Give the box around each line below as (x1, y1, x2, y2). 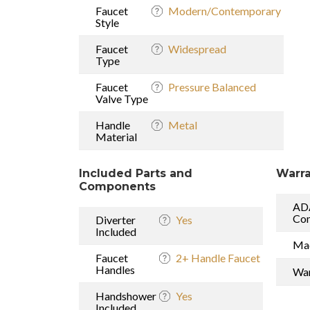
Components (79, 179, 156, 193)
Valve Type (95, 91, 148, 105)
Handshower (95, 289, 156, 302)
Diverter (95, 212, 136, 226)
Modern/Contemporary (168, 3, 281, 17)
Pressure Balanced (168, 80, 256, 93)
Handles (95, 262, 135, 276)
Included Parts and (79, 166, 192, 180)
